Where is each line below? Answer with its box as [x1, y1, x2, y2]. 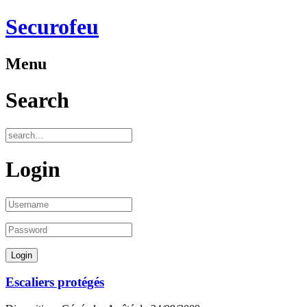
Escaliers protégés [5, 275, 104, 290]
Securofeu [5, 14, 99, 40]
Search [5, 88, 69, 113]
